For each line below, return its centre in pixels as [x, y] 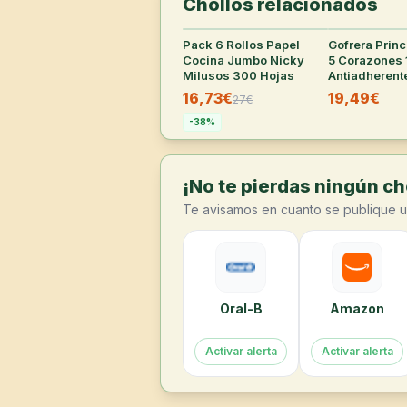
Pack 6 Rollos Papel [241, 45]
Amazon [357, 308]
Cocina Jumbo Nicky [243, 60]
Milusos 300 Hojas [238, 75]
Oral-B [241, 308]
